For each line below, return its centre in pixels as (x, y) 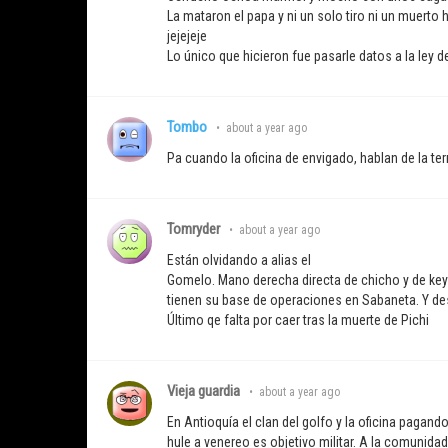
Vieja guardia (203, 391)
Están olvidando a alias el (239, 260)
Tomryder (193, 229)
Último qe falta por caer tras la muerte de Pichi (298, 320)
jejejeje (187, 36)
